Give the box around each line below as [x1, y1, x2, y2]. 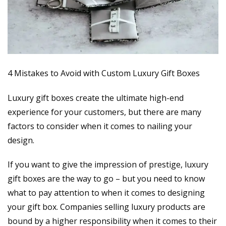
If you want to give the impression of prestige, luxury [8, 159, 208, 171]
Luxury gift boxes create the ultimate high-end [8, 92, 184, 103]
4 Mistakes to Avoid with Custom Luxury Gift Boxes [8, 67, 200, 79]
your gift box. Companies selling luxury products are [8, 201, 205, 213]
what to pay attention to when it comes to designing [8, 187, 205, 199]
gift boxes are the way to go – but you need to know [8, 173, 205, 185]
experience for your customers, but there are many [8, 106, 201, 118]
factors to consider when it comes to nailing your [8, 120, 192, 132]
